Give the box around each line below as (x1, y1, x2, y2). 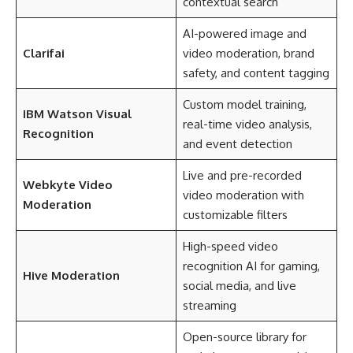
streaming (182, 298, 236, 313)
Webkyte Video (22, 177, 113, 192)
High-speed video (182, 239, 278, 254)
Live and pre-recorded (182, 168, 302, 183)
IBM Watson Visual (22, 106, 132, 121)
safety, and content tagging (182, 65, 329, 80)
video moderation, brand (182, 46, 314, 61)
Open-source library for (182, 329, 307, 344)
